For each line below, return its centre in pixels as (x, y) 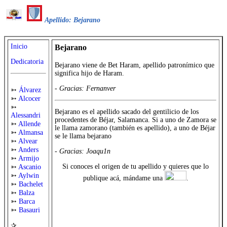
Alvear (28, 141)
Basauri (29, 210)
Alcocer (29, 99)
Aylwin (29, 176)
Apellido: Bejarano (73, 20)
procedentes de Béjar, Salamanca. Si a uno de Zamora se (136, 120)
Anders (28, 150)
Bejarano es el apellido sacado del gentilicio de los (127, 111)
